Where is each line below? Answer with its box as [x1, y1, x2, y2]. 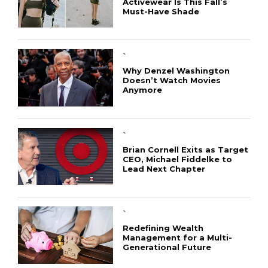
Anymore [122, 85, 162, 95]
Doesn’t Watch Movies [122, 75, 221, 86]
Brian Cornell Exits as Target [122, 144, 248, 154]
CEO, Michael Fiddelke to [122, 154, 232, 164]
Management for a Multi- [122, 233, 232, 243]
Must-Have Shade [122, 6, 199, 16]
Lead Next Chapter [122, 163, 205, 173]
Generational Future [122, 242, 211, 252]
